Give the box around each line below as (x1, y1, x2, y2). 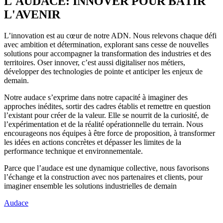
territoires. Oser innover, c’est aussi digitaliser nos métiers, (4, 58, 185, 67)
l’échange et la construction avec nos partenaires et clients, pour (4, 172, 203, 181)
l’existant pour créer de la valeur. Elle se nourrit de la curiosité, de (4, 111, 209, 119)
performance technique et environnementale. (4, 146, 143, 155)
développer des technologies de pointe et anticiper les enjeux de (4, 67, 203, 76)
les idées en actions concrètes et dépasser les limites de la (4, 137, 181, 146)
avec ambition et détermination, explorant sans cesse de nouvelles (4, 40, 209, 49)
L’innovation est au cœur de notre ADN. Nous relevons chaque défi (4, 31, 217, 40)
